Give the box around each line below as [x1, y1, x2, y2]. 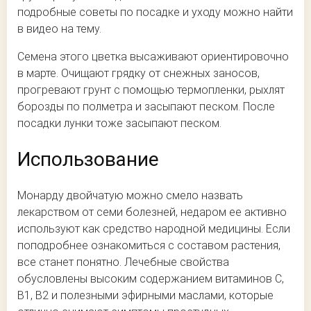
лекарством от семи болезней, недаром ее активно [17, 205, 287, 219]
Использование [17, 148, 159, 171]
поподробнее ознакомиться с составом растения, [17, 238, 280, 252]
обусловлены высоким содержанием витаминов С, [17, 271, 284, 285]
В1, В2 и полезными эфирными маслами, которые [17, 288, 274, 302]
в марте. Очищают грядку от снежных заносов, [17, 67, 260, 81]
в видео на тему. [17, 22, 101, 36]
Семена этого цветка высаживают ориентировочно [17, 50, 289, 64]
